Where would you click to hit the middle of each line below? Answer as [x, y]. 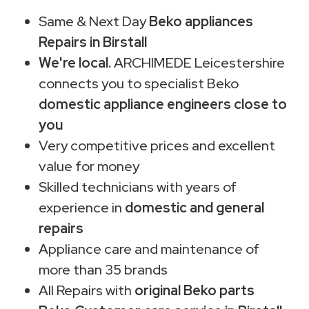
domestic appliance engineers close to [163, 104]
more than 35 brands [103, 269]
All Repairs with [87, 290]
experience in [82, 207]
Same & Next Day [94, 21]
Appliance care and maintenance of [149, 249]
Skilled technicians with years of [138, 187]
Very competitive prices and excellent [157, 145]
